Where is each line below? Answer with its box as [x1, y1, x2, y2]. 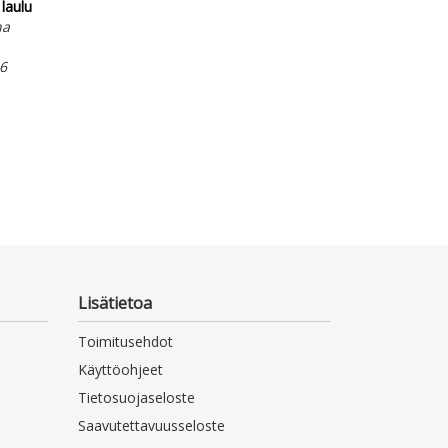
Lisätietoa [78, 292, 153, 315]
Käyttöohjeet [78, 360, 164, 380]
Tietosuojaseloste [78, 388, 196, 408]
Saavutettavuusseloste [78, 416, 226, 436]
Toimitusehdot [78, 332, 174, 352]
